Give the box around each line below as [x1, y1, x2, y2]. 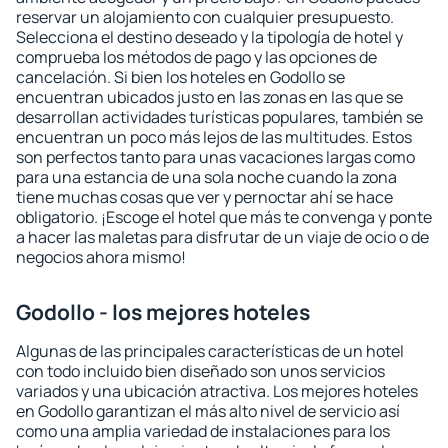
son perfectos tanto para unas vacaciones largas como [16, 146, 415, 168]
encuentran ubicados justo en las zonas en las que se [16, 86, 403, 108]
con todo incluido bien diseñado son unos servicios [16, 360, 385, 382]
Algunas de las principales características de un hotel [16, 340, 404, 362]
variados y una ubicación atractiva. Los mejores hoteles [16, 380, 418, 402]
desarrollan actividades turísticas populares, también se [16, 106, 423, 128]
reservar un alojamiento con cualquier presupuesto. [16, 6, 394, 28]
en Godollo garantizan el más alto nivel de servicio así [16, 400, 400, 422]
